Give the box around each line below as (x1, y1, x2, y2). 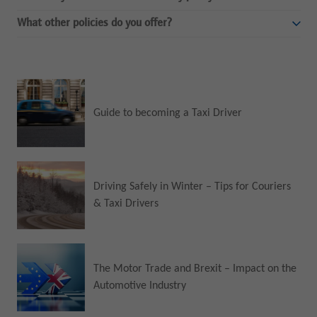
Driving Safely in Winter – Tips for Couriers (93, 180, 291, 192)
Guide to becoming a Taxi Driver (93, 107, 242, 119)
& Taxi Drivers (93, 197, 158, 209)
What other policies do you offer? (16, 18, 172, 30)
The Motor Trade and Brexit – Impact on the (93, 263, 296, 275)
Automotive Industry (93, 280, 186, 292)
